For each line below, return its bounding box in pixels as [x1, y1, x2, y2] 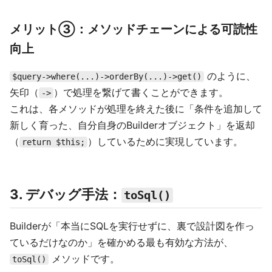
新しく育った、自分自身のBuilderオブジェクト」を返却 [10, 119, 255, 131]
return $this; [22, 137, 85, 147]
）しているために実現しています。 [87, 135, 243, 148]
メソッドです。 [49, 253, 120, 265]
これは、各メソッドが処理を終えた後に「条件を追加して [10, 103, 262, 115]
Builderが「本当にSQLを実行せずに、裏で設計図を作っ [10, 220, 254, 232]
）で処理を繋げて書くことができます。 [53, 86, 228, 98]
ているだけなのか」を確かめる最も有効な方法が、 [10, 236, 233, 248]
